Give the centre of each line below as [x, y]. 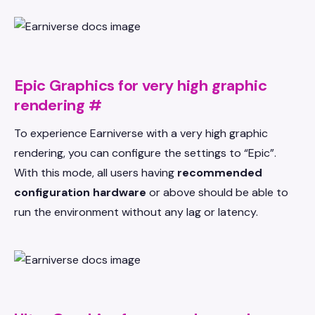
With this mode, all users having [96, 173]
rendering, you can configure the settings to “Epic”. [145, 153]
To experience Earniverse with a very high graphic [141, 133]
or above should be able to [217, 192]
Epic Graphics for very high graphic [141, 85]
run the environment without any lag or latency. [136, 212]
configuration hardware [80, 192]
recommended [220, 173]
